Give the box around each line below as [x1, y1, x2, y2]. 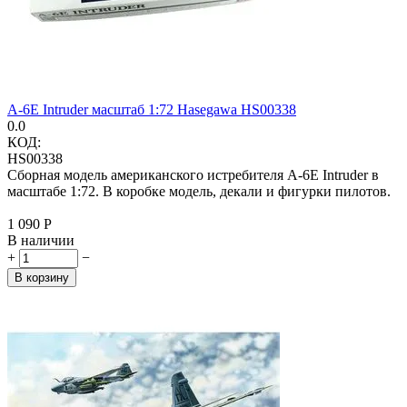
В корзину [15, 270, 69, 284]
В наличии [7, 232, 74, 248]
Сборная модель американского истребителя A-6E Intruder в [7, 166, 379, 183]
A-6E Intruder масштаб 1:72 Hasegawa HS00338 [7, 101, 296, 117]
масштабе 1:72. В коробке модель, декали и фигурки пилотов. [7, 183, 394, 199]
